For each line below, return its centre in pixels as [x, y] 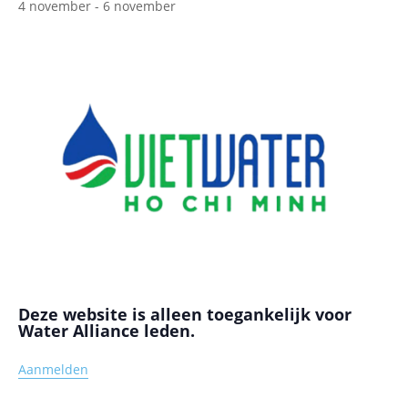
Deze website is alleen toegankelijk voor [185, 314]
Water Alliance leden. [107, 330]
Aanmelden [53, 370]
